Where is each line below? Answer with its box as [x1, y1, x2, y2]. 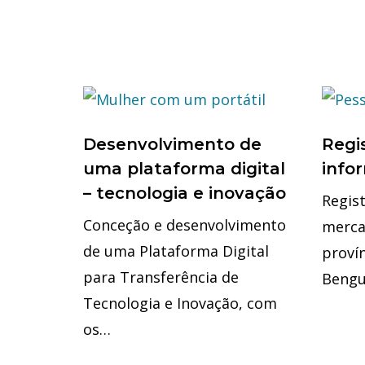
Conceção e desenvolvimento [83, 215, 286, 235]
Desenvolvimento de [83, 134, 262, 155]
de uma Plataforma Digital [83, 241, 269, 262]
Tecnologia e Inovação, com [83, 293, 277, 314]
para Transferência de [83, 267, 239, 288]
